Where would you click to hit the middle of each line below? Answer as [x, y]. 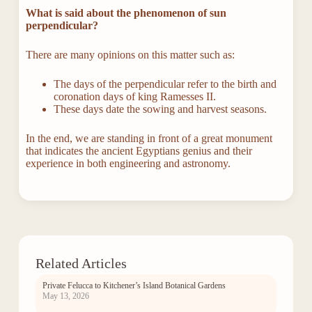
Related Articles [81, 263]
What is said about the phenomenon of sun [126, 13]
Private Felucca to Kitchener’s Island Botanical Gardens [134, 286]
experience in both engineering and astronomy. [128, 163]
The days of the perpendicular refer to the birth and [165, 84]
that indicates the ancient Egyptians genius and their [139, 151]
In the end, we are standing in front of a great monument [149, 138]
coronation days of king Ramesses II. [134, 96]
